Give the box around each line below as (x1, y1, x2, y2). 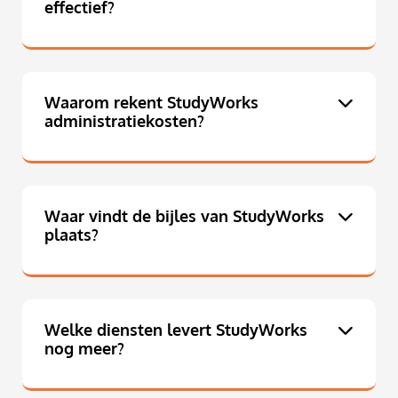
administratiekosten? (44, 110, 204, 132)
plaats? (44, 224, 99, 246)
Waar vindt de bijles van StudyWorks (44, 205, 324, 227)
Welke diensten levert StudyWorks (44, 319, 307, 341)
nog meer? (44, 338, 124, 360)
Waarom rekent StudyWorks (44, 92, 259, 114)
